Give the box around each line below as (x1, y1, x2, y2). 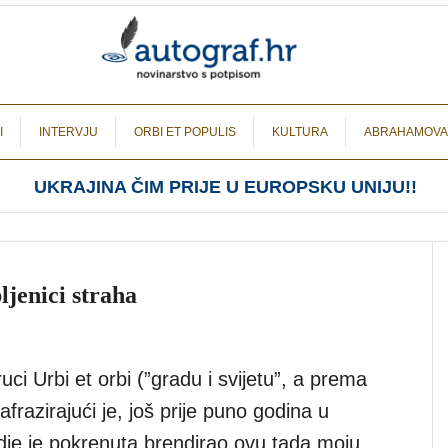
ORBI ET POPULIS (134, 125, 236, 139)
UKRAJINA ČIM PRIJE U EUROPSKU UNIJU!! (33, 177, 417, 197)
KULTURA (272, 125, 328, 139)
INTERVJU (39, 125, 98, 139)
